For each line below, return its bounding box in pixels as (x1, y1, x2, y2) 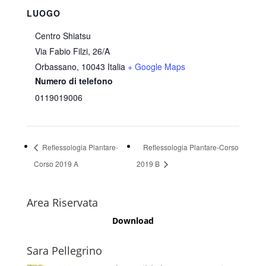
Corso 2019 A (33, 159, 78, 169)
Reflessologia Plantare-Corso (143, 142, 239, 153)
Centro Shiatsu (34, 30, 91, 42)
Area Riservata (26, 195, 98, 210)
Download (112, 215, 154, 227)
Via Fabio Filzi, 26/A (34, 45, 110, 58)
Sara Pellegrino (26, 243, 102, 258)
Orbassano (34, 61, 77, 73)
